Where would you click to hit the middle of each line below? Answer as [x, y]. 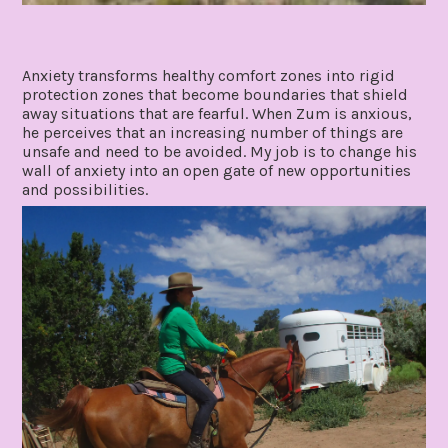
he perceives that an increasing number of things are [213, 133]
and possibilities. [85, 190]
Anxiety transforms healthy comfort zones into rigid [209, 76]
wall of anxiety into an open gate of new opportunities [217, 171]
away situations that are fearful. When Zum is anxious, [217, 114]
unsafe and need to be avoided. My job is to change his [220, 152]
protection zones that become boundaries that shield [215, 95]
